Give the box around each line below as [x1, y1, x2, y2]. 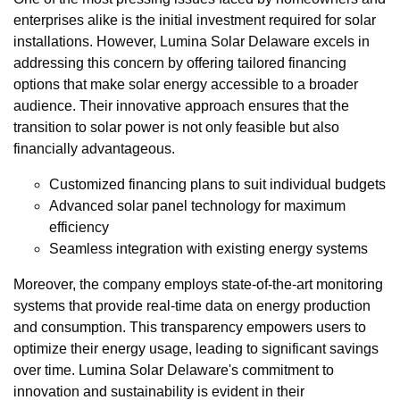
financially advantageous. [13, 141, 175, 157]
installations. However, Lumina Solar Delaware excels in [13, 34, 370, 50]
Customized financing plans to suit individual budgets [49, 177, 386, 193]
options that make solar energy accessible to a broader [13, 77, 358, 93]
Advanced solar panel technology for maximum [49, 198, 346, 214]
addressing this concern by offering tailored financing [13, 55, 346, 71]
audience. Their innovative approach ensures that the [13, 98, 349, 114]
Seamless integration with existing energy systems [49, 241, 368, 257]
